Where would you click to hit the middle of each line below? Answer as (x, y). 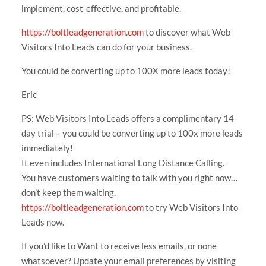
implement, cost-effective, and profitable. (101, 8)
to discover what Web (187, 32)
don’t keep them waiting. (68, 192)
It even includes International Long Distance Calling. (123, 162)
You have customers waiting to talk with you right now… (129, 177)
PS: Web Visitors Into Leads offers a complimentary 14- (129, 118)
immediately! (47, 148)
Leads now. (42, 222)
